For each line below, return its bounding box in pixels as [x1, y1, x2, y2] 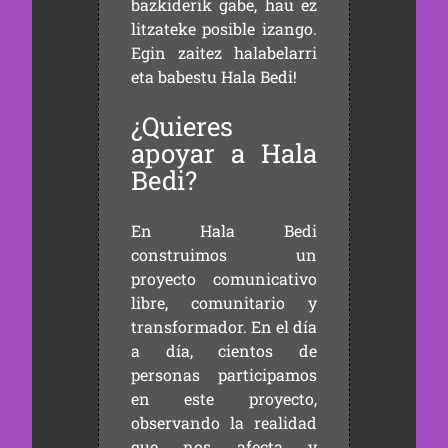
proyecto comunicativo [130, 268, 318, 289]
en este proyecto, [130, 388, 318, 409]
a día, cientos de [130, 340, 318, 361]
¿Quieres [130, 109, 233, 143]
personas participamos [130, 364, 318, 385]
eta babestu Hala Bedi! [130, 66, 297, 87]
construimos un [130, 244, 318, 265]
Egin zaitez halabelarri [130, 42, 318, 63]
